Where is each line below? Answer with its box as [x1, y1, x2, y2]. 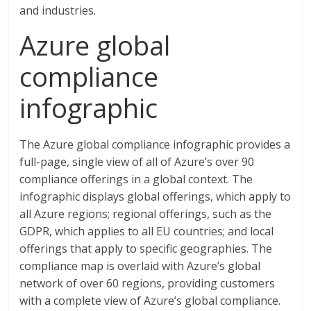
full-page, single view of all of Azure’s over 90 [19, 154, 255, 170]
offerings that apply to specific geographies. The [19, 241, 273, 257]
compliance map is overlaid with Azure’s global [19, 258, 261, 274]
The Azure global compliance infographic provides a [19, 137, 291, 153]
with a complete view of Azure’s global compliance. [19, 293, 281, 309]
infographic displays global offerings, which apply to [19, 189, 292, 205]
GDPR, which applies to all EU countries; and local [19, 224, 274, 239]
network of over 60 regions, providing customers [19, 276, 276, 292]
